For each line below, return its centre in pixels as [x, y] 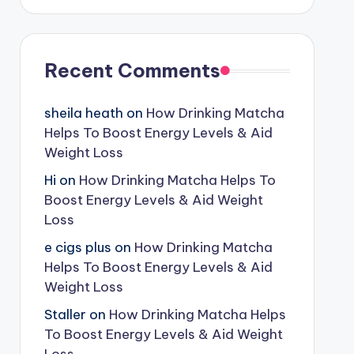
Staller [65, 314]
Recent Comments [132, 70]
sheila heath [83, 113]
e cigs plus [77, 247]
